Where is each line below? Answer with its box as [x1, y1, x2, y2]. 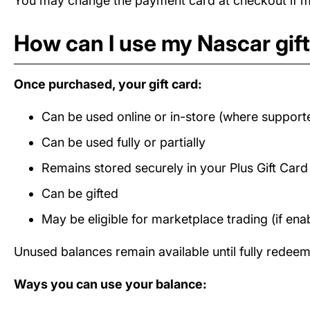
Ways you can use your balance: [14, 277, 207, 292]
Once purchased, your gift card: [14, 77, 202, 92]
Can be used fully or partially [42, 135, 206, 150]
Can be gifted [42, 186, 118, 201]
